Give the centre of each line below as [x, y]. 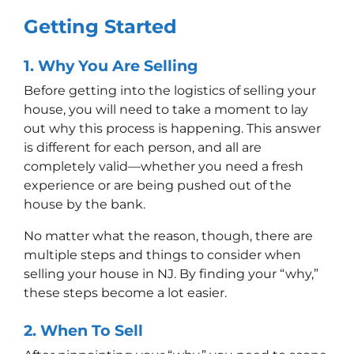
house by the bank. [86, 204]
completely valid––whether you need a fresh [164, 166]
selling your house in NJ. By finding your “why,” [171, 273]
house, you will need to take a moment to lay [166, 109]
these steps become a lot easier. [127, 292]
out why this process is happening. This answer [172, 128]
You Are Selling [136, 65]
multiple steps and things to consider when [162, 254]
